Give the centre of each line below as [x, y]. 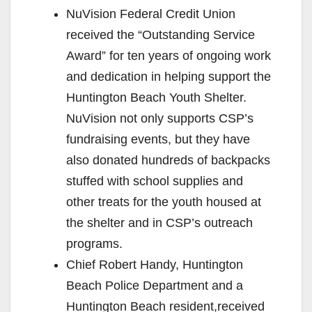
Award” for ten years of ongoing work [169, 55]
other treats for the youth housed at [164, 202]
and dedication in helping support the [169, 76]
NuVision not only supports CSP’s [160, 118]
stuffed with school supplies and [155, 181]
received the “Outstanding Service [161, 34]
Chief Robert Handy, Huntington [155, 264]
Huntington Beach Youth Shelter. [156, 97]
